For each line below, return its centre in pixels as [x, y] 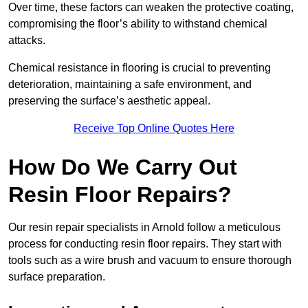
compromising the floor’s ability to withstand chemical [138, 24]
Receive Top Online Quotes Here [154, 129]
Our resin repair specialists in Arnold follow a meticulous [144, 228]
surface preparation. [57, 277]
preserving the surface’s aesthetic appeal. [109, 101]
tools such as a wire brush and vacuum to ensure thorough [150, 261]
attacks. [27, 41]
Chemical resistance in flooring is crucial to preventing [140, 68]
